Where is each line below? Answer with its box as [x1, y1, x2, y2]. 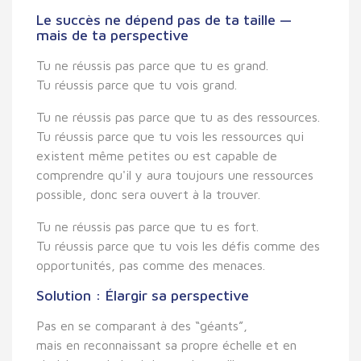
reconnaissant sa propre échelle [84, 337, 262, 352]
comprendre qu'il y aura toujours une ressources [36, 167, 313, 182]
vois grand [176, 77, 234, 92]
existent [36, 147, 85, 163]
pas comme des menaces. [115, 257, 265, 272]
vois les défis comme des [176, 238, 320, 253]
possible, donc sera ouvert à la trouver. [36, 186, 260, 201]
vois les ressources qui [176, 128, 304, 143]
